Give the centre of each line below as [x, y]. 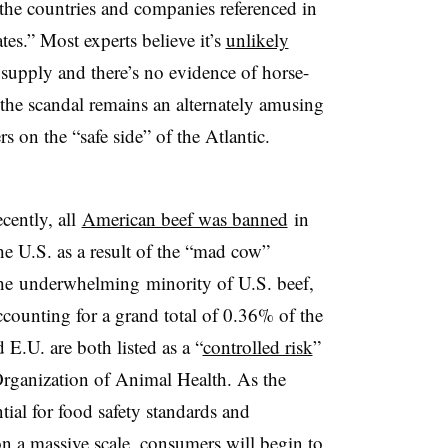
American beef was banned [184, 219]
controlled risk [257, 347]
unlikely [257, 40]
